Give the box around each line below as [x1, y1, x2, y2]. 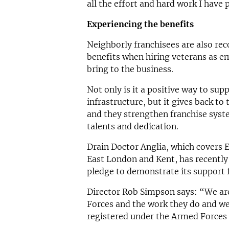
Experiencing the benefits [86, 18, 194, 29]
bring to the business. [86, 63, 175, 74]
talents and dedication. [86, 121, 180, 131]
